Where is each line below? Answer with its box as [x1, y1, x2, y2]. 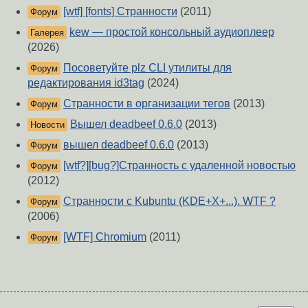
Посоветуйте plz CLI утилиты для [63, 62, 232, 74]
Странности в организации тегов [63, 98, 230, 110]
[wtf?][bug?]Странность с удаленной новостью [63, 159, 296, 172]
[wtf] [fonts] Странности [63, 5, 177, 18]
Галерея [30, 27, 64, 38]
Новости [30, 120, 65, 131]
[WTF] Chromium [63, 231, 146, 243]
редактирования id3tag [27, 77, 144, 89]
